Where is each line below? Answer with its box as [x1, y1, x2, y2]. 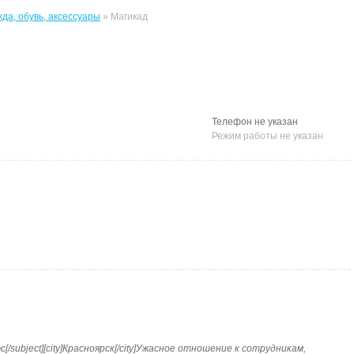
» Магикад [100, 11, 148, 22]
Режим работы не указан [212, 130, 323, 141]
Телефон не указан [212, 116, 298, 127]
